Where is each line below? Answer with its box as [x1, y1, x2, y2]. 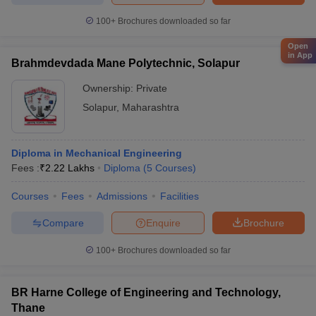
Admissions [97, 190, 147, 202]
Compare [42, 217, 84, 229]
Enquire [146, 217, 181, 229]
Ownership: [83, 83, 136, 94]
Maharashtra [122, 102, 179, 113]
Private [136, 83, 167, 94]
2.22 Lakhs [45, 162, 95, 174]
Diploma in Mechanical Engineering [11, 147, 182, 159]
